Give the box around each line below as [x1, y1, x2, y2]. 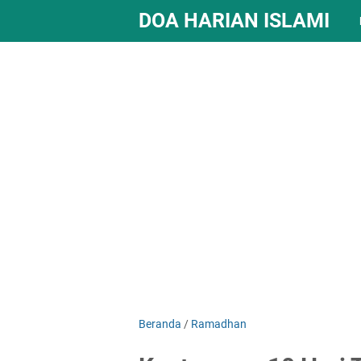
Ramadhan [191, 317, 247, 330]
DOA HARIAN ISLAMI [139, 9, 330, 32]
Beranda [139, 317, 181, 330]
